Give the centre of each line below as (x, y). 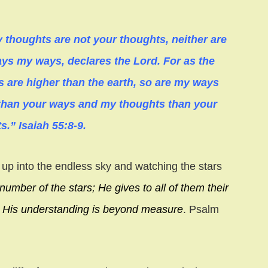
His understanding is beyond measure (93, 209)
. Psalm (201, 209)
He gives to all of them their (163, 188)
